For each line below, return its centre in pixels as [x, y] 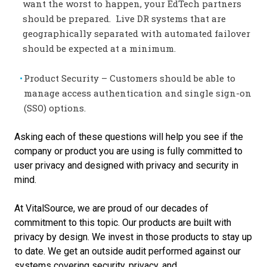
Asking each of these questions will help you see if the [129, 136]
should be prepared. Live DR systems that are [124, 18]
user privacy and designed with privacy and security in [126, 165]
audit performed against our [183, 251]
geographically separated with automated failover [136, 33]
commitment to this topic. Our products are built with [123, 222]
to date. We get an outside [70, 251]
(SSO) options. [56, 108]
